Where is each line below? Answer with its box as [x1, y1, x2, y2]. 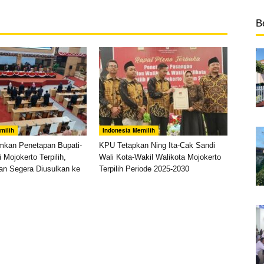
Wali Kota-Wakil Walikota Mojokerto [99, 153, 221, 162]
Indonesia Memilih [103, 126, 155, 135]
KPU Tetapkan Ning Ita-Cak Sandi [99, 141, 215, 150]
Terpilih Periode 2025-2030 [99, 164, 189, 174]
